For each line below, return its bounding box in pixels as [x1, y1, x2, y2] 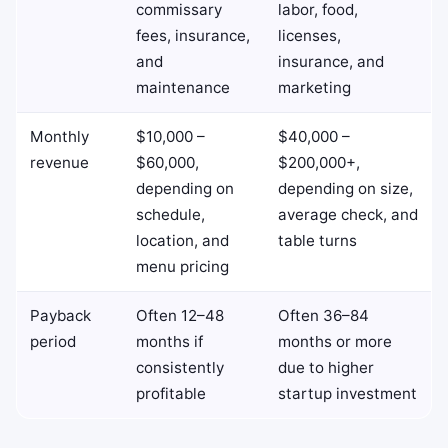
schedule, [135, 205, 205, 224]
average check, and [277, 205, 418, 224]
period [29, 332, 76, 351]
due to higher [277, 358, 374, 377]
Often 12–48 [135, 306, 224, 325]
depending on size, [277, 179, 413, 198]
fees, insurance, [135, 26, 250, 45]
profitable [135, 384, 206, 403]
